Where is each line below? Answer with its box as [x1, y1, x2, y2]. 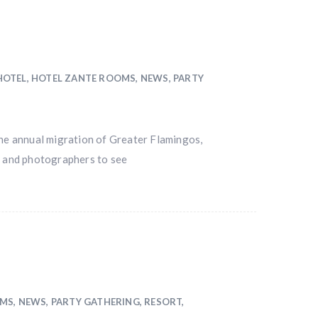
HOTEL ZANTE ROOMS [31, 72, 136, 84]
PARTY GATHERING [50, 296, 140, 307]
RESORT [144, 296, 182, 307]
